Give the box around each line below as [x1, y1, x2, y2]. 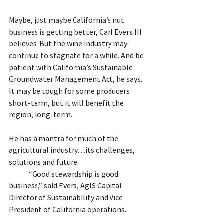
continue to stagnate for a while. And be [9, 50, 145, 60]
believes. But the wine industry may [9, 38, 129, 48]
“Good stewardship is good [9, 168, 29, 179]
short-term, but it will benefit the [9, 97, 125, 108]
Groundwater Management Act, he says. [9, 74, 144, 84]
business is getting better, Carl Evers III [9, 26, 143, 37]
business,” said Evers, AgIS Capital [9, 180, 123, 190]
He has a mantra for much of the [9, 133, 120, 143]
